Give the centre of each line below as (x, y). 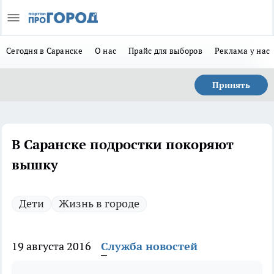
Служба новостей (149, 246)
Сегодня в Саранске (44, 51)
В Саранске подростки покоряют (123, 144)
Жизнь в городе (99, 203)
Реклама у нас (242, 51)
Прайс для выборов (165, 51)
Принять (231, 85)
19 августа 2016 (51, 246)
